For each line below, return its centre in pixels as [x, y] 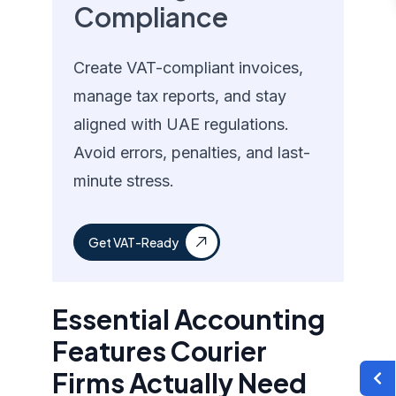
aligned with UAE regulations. [182, 124]
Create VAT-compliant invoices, [189, 68]
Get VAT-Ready [134, 242]
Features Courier [160, 351]
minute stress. [124, 181]
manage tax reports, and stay [180, 96]
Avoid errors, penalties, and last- [192, 152]
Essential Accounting [189, 319]
